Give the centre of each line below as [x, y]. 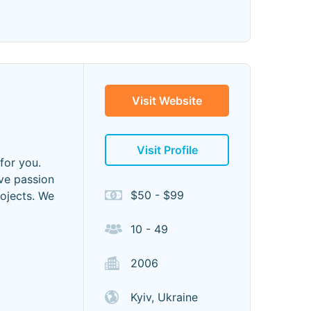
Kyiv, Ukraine [164, 297]
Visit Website [167, 101]
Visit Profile [167, 150]
